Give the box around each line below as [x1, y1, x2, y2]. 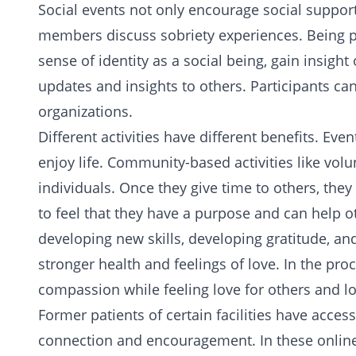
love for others [209, 280, 311, 299]
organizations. [38, 102, 133, 121]
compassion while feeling [38, 280, 209, 299]
